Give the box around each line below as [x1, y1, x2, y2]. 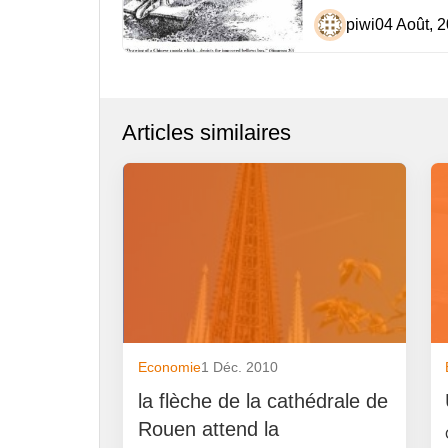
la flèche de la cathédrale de [137, 389, 388, 412]
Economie [137, 359, 201, 376]
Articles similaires [122, 120, 292, 146]
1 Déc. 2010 [200, 359, 278, 376]
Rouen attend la [137, 417, 279, 440]
